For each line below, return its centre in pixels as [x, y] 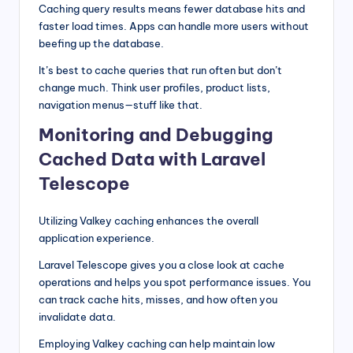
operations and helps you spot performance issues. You [175, 282]
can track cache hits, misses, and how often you [158, 300]
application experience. [97, 238]
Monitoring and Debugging [156, 135]
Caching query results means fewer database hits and [172, 9]
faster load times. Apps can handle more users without [174, 26]
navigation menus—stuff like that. [121, 105]
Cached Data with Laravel [152, 160]
